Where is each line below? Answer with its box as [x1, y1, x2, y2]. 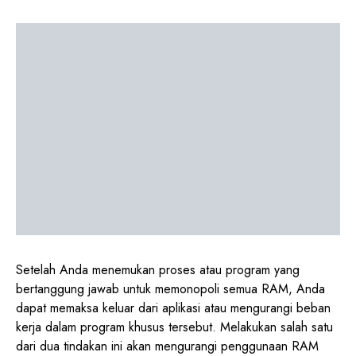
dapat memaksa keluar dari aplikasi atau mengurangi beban [16, 299, 331, 318]
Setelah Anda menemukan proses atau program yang [16, 261, 300, 280]
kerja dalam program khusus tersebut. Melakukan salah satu [16, 318, 333, 337]
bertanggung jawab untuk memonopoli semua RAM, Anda [16, 280, 325, 299]
